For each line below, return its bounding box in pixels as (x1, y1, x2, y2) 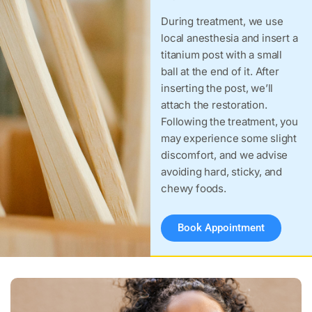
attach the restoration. (161, 98, 267, 111)
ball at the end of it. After (161, 65, 279, 78)
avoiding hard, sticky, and (161, 165, 283, 178)
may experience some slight (161, 132, 297, 145)
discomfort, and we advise (161, 148, 288, 162)
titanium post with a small (161, 48, 283, 61)
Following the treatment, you (161, 115, 298, 128)
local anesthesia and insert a (161, 31, 298, 45)
